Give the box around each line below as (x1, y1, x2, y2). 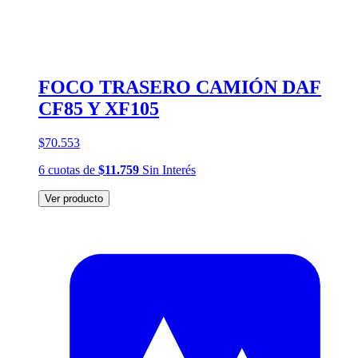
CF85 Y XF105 (38, 98, 159, 120)
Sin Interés (139, 162, 196, 177)
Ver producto (45, 192, 103, 205)
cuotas (48, 162, 80, 177)
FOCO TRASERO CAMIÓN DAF (38, 77, 321, 98)
